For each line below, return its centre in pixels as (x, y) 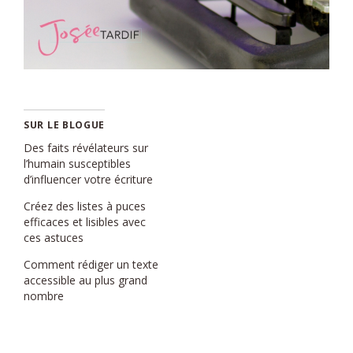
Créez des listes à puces (85, 206)
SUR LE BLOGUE (65, 125)
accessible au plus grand (85, 281)
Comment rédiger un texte (91, 265)
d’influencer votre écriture (88, 180)
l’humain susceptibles (77, 164)
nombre (44, 296)
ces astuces (54, 238)
